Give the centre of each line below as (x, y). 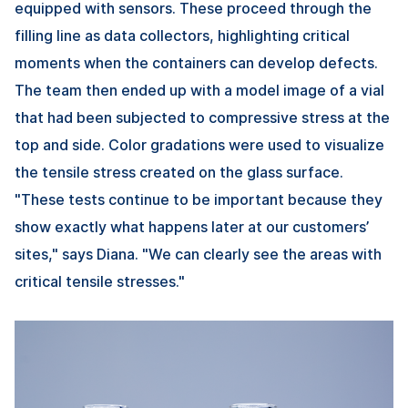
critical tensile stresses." (100, 282)
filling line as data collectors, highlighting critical (182, 36)
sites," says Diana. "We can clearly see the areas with (198, 255)
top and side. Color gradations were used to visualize (199, 145)
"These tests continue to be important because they (199, 200)
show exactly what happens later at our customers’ (192, 227)
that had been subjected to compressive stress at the (202, 118)
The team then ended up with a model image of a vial (199, 91)
